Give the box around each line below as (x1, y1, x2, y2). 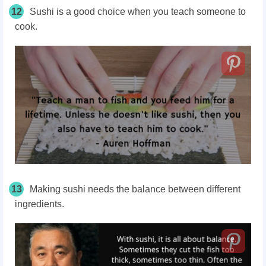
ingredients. (15, 199, 66, 210)
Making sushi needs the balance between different (30, 184, 240, 195)
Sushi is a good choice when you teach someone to (30, 7, 246, 17)
